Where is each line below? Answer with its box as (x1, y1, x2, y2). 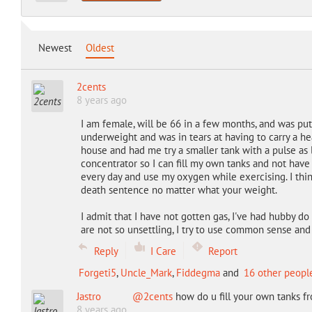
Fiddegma (175, 266, 220, 279)
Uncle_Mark (120, 266, 172, 279)
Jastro (76, 290, 101, 303)
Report (208, 244, 237, 258)
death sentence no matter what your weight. (80, 183, 277, 196)
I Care (150, 244, 176, 258)
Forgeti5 (78, 266, 116, 279)
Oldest (85, 41, 114, 54)
